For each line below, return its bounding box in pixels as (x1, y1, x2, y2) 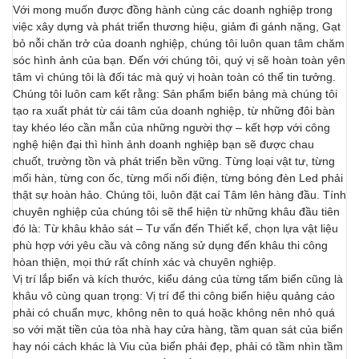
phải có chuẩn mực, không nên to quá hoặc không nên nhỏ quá (13, 306, 335, 319)
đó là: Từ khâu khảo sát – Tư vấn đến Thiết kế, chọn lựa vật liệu (13, 222, 338, 235)
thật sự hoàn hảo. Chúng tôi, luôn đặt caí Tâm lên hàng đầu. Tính (13, 188, 346, 201)
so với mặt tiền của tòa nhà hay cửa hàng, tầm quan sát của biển (13, 323, 343, 336)
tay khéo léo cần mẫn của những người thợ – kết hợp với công (13, 121, 330, 134)
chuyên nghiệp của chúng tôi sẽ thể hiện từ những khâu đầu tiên (13, 205, 340, 218)
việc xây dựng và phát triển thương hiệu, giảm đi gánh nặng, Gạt (13, 20, 341, 33)
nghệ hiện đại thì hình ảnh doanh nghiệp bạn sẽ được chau (13, 138, 314, 151)
